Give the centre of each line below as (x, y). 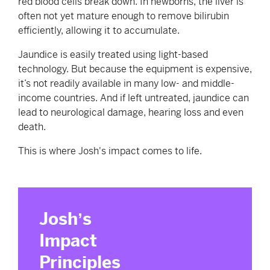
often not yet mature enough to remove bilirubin (124, 16)
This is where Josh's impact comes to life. (110, 151)
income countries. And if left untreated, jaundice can (133, 98)
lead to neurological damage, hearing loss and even (131, 112)
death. (34, 127)
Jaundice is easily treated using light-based (113, 54)
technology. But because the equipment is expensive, (135, 69)
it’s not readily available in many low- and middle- (126, 83)
